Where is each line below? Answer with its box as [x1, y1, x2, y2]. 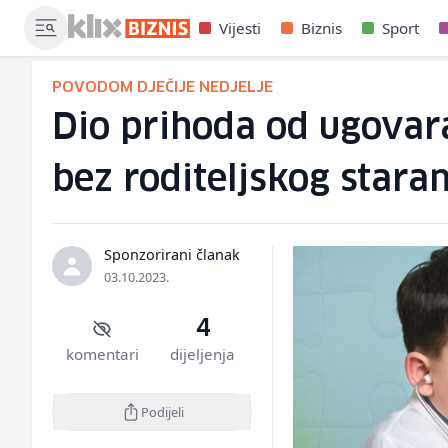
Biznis [301, 18, 343, 38]
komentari [65, 344, 139, 364]
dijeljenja [169, 344, 235, 364]
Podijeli [140, 402, 184, 421]
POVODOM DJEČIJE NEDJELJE [52, 80, 273, 95]
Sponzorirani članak [104, 245, 240, 264]
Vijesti [219, 18, 262, 38]
